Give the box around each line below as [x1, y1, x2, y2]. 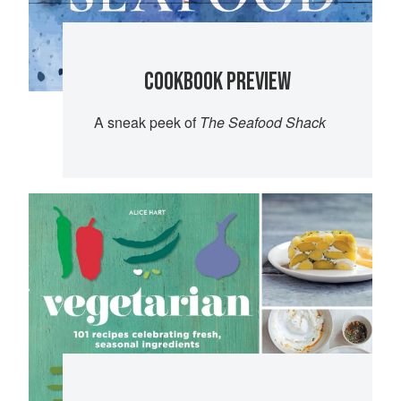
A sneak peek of [93, 111, 200, 132]
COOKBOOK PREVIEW [144, 66, 292, 97]
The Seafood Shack [199, 111, 326, 132]
